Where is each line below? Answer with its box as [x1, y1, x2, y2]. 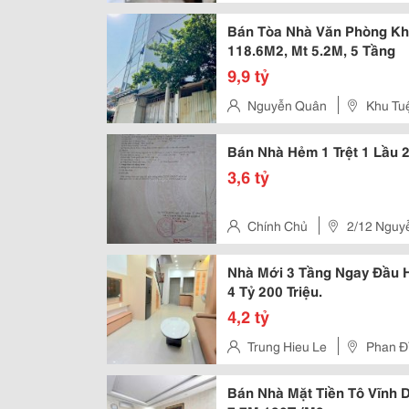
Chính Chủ [247, 216, 308, 235]
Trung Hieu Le [247, 337, 327, 355]
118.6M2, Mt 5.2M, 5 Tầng [227, 39, 395, 59]
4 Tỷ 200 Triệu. [227, 280, 322, 300]
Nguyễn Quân [247, 96, 327, 114]
